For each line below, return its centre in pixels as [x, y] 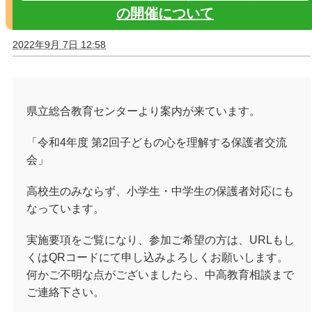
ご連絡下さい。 [65, 292]
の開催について [165, 13]
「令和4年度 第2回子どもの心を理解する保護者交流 [157, 142]
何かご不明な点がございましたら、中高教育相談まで [160, 274]
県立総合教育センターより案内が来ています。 [143, 111]
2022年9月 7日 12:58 [59, 44]
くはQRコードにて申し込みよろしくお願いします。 [157, 257]
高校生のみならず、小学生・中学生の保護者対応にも [160, 191]
